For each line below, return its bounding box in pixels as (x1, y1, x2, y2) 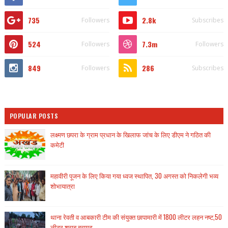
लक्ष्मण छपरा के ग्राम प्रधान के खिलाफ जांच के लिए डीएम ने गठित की (50, 129, 211, 139)
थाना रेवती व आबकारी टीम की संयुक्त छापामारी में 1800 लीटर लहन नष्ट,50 (50, 212, 222, 222)
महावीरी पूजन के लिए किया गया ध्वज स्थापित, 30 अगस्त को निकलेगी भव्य (50, 170, 218, 181)
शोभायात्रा (50, 181, 75, 191)
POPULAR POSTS (9, 111, 59, 120)
